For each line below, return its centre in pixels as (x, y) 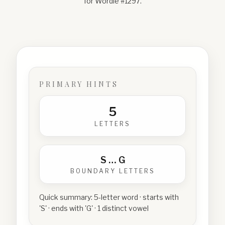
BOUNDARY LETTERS (113, 171)
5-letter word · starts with (136, 197)
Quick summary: (67, 197)
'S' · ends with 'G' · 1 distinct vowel (94, 208)
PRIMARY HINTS (79, 84)
